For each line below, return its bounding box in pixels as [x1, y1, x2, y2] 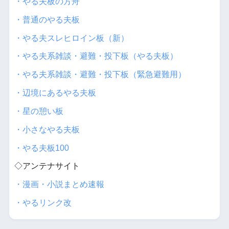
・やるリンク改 [14, 198, 72, 208]
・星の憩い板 [14, 106, 63, 116]
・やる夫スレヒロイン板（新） [14, 33, 129, 42]
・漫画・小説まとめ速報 [14, 180, 104, 189]
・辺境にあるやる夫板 [14, 88, 96, 98]
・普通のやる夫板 [14, 15, 80, 24]
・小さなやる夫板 [14, 125, 80, 134]
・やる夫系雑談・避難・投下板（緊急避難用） [14, 70, 186, 79]
